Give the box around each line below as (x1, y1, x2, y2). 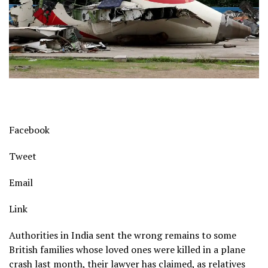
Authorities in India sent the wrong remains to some (9, 229, 236, 242)
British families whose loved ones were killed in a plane (9, 243, 245, 257)
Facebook (9, 123, 50, 137)
